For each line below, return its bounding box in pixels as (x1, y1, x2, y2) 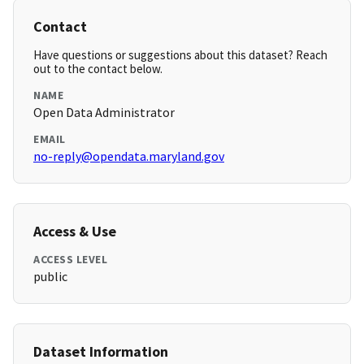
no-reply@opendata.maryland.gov (33, 148, 224, 165)
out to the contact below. (33, 61, 162, 77)
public (33, 268, 67, 285)
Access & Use (33, 222, 116, 241)
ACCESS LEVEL (33, 252, 107, 267)
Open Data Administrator (33, 104, 175, 121)
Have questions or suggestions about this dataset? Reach (33, 47, 327, 63)
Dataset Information (33, 342, 168, 362)
